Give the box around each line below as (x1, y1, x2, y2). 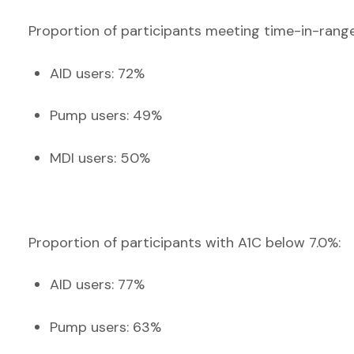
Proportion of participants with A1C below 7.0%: (28, 232, 345, 252)
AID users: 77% (50, 275, 145, 294)
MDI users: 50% (50, 148, 150, 168)
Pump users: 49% (50, 106, 162, 125)
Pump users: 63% (50, 317, 161, 337)
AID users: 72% (50, 63, 145, 83)
